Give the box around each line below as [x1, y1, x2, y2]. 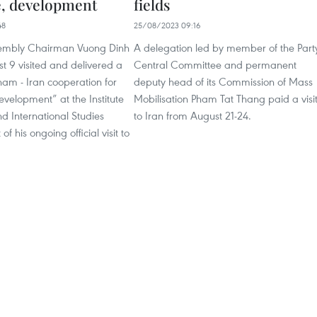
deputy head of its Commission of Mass [134, 74, 313, 89]
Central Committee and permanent [134, 57, 296, 72]
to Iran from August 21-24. [134, 108, 251, 123]
